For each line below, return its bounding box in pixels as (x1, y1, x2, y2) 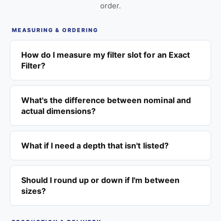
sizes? (21, 185, 46, 196)
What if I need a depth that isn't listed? (21, 140, 169, 150)
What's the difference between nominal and (21, 95, 191, 105)
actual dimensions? (21, 106, 96, 116)
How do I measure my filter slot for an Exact (21, 49, 190, 60)
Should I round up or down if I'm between (21, 175, 180, 185)
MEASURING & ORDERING (12, 26, 98, 34)
